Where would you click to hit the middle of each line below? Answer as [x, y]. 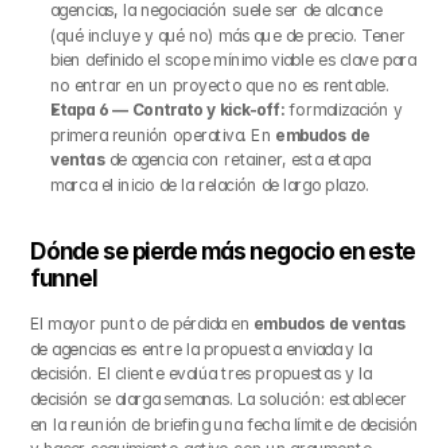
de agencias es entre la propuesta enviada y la [201, 349]
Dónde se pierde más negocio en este [222, 251]
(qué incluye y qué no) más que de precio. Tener [227, 35]
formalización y [343, 110]
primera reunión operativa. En [163, 135]
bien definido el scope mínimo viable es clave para [233, 60]
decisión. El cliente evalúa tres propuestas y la [200, 374]
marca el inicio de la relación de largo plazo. [210, 185]
